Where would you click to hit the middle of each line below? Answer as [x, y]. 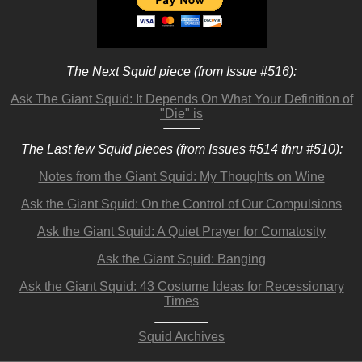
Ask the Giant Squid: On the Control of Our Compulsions [181, 204]
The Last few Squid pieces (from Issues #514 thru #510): [181, 149]
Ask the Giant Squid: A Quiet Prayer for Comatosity [181, 232]
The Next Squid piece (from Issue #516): [181, 72]
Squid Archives [181, 337]
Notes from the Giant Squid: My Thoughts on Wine [181, 177]
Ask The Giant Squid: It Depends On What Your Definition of [181, 99]
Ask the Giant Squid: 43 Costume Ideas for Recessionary [181, 286]
